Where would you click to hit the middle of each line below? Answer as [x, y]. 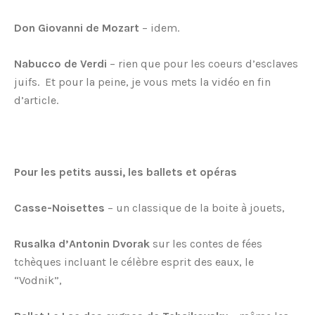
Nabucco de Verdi [60, 64]
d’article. [36, 101]
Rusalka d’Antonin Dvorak [82, 244]
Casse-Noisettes [59, 208]
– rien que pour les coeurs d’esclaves [202, 64]
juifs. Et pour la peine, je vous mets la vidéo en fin [142, 82]
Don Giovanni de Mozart [77, 28]
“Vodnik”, [38, 281]
